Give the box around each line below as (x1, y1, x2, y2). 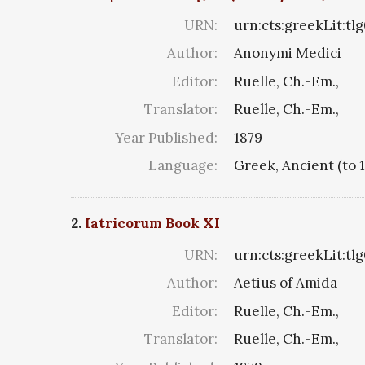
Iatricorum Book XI (85, 213, 220, 232)
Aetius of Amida (234, 274, 337, 292)
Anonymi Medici (234, 44, 341, 63)
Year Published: (115, 128, 218, 147)
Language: (148, 156, 218, 175)
